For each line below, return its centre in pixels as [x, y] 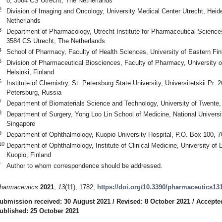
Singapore [21, 123]
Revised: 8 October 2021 [153, 202]
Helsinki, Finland [30, 72]
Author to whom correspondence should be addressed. [84, 166]
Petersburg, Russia [34, 92]
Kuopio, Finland [28, 155]
